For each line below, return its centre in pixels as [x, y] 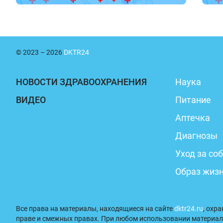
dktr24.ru [189, 209]
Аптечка [193, 118]
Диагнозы [196, 136]
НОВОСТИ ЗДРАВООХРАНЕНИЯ [81, 82]
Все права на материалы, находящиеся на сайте [95, 209]
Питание [193, 100]
